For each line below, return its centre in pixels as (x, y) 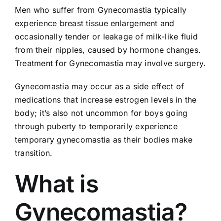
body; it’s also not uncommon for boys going (101, 113)
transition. (34, 153)
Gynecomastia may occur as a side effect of (99, 87)
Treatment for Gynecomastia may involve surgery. (110, 63)
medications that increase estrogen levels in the (106, 100)
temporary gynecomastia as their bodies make (104, 140)
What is (56, 184)
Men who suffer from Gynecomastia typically (101, 10)
